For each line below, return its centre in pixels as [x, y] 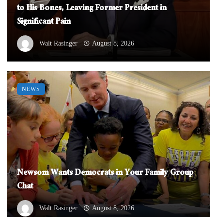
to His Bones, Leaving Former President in [92, 9]
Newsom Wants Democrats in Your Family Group [105, 174]
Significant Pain [44, 23]
